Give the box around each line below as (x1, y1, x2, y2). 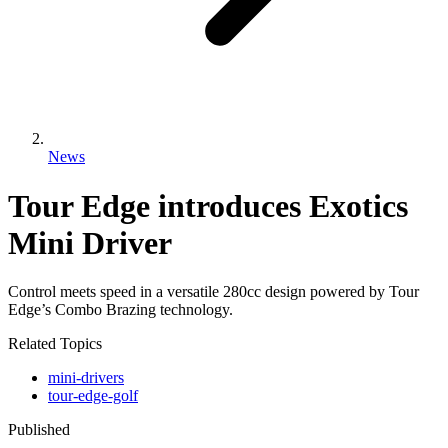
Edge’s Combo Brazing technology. (8, 301, 233, 319)
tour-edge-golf (48, 387, 138, 405)
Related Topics (8, 335, 102, 353)
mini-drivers (48, 369, 124, 387)
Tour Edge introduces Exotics (8, 187, 408, 224)
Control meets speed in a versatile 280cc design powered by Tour (8, 283, 419, 301)
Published (8, 421, 70, 439)
